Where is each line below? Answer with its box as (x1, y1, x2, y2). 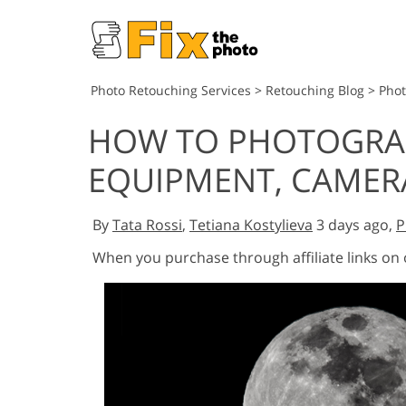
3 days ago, (313, 215, 396, 235)
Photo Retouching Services (91, 82, 251, 99)
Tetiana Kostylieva (189, 215, 313, 235)
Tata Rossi (112, 215, 182, 235)
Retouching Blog (266, 82, 364, 99)
